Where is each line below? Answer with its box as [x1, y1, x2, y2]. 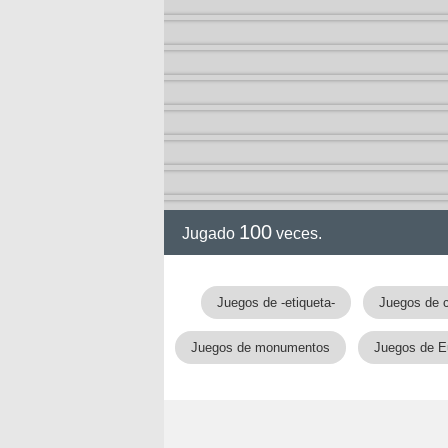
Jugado [182, 225, 239, 242]
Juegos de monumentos [191, 340, 330, 355]
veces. [272, 225, 322, 242]
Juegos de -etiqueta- [217, 295, 335, 310]
